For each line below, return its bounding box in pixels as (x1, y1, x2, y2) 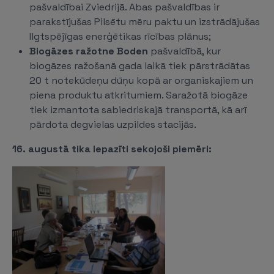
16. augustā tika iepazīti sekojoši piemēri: (12, 143, 212, 155)
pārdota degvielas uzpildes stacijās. (29, 118, 196, 131)
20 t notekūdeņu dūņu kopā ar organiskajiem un (29, 74, 253, 87)
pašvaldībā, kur (148, 45, 221, 57)
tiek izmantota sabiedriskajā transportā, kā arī (29, 103, 246, 116)
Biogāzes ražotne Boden (29, 45, 148, 57)
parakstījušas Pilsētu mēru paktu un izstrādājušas (29, 15, 260, 28)
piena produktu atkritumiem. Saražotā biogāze (29, 89, 248, 102)
